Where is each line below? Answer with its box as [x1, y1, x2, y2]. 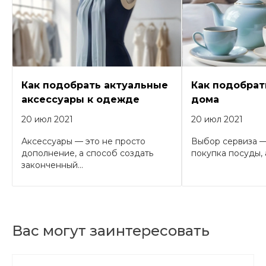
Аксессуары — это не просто [21, 135, 145, 147]
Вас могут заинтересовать [12, 221, 210, 239]
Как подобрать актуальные [21, 79, 168, 91]
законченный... [21, 159, 83, 170]
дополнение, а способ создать [21, 147, 153, 159]
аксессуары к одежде [21, 93, 140, 105]
